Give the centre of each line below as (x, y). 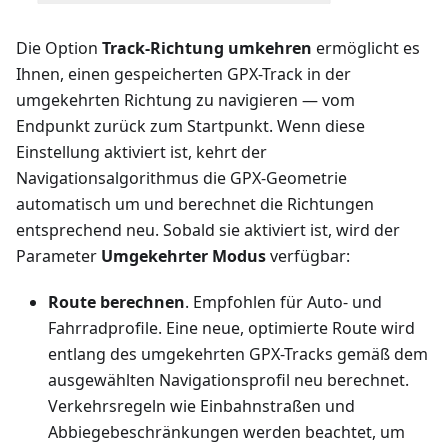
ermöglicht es (366, 48)
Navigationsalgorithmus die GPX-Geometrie (181, 178)
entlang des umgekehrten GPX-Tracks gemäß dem (238, 354)
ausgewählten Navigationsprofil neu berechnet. (228, 380)
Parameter (58, 256)
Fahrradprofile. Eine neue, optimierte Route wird (231, 328)
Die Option (59, 48)
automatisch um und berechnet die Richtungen (195, 204)
